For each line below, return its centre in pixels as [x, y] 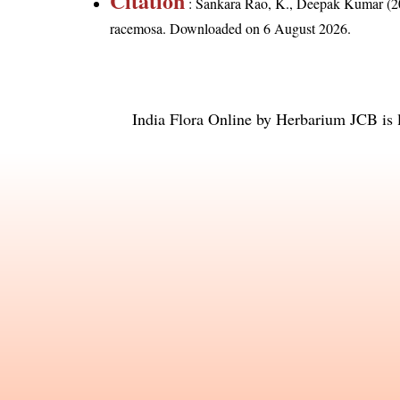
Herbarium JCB [327, 118]
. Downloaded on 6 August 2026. [257, 28]
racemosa [137, 28]
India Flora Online [192, 118]
